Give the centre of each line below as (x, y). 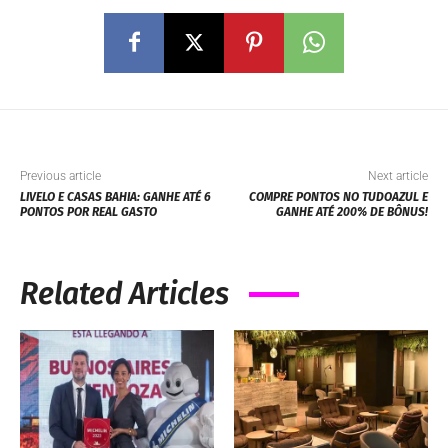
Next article (397, 175)
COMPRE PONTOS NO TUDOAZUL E (338, 196)
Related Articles (124, 293)
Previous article (60, 175)
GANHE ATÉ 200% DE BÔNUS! (351, 211)
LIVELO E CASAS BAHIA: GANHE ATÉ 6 (115, 196)
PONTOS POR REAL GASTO (88, 211)
